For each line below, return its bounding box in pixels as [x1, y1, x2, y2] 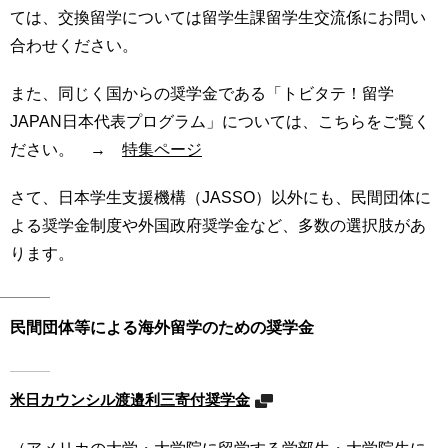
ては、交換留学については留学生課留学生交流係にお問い [10, 6, 426, 29]
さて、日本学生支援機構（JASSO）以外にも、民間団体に [10, 186, 431, 209]
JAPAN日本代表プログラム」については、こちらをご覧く [10, 110, 430, 133]
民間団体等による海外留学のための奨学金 [10, 316, 314, 339]
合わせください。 [10, 34, 138, 57]
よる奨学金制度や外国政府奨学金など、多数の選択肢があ [10, 214, 426, 237]
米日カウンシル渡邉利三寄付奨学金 [10, 389, 250, 410]
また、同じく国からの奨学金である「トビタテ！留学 [10, 82, 394, 105]
